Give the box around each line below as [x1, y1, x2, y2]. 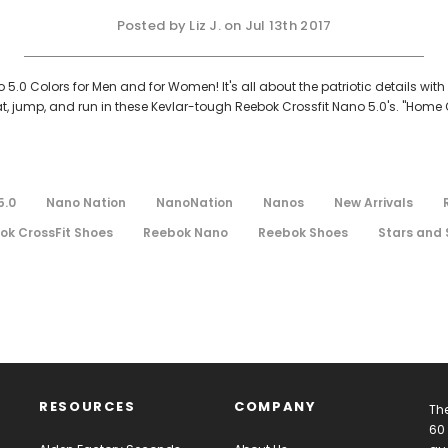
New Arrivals [334, 193, 413, 211]
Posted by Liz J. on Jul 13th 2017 [116, 15, 332, 35]
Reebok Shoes [258, 223, 348, 241]
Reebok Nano [143, 223, 228, 241]
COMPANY [234, 396, 317, 416]
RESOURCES [39, 396, 136, 416]
